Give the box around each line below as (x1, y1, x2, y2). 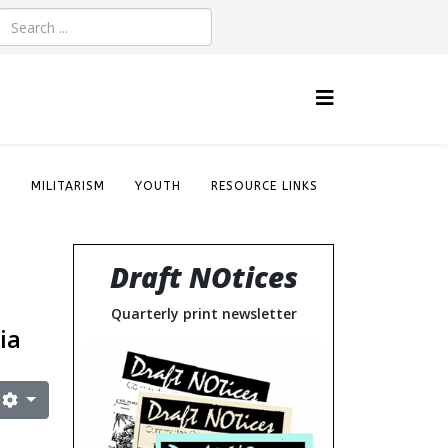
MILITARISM (31, 179, 105, 193)
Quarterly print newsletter (110, 304, 297, 323)
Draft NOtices (109, 258, 298, 296)
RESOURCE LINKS (211, 179, 318, 193)
